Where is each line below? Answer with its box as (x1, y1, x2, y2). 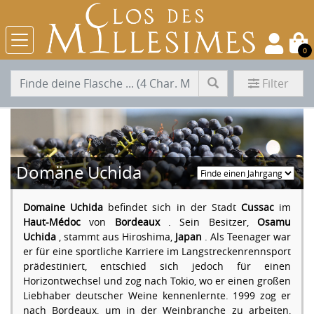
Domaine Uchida (23, 200, 104, 214)
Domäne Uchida (16, 161, 142, 184)
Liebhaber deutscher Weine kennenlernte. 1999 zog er (23, 289, 291, 303)
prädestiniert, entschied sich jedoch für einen (23, 259, 291, 273)
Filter (262, 76, 289, 92)
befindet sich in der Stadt (103, 200, 241, 214)
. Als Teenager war (202, 230, 291, 244)
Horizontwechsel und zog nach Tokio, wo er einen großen (23, 274, 291, 288)
